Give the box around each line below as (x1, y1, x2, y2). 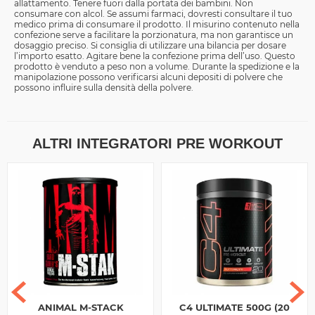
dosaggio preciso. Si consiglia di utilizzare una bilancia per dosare (14, 40, 286, 51)
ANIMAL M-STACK (37, 302, 124, 314)
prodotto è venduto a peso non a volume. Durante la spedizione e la (14, 61, 300, 72)
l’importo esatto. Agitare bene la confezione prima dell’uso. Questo (14, 51, 295, 62)
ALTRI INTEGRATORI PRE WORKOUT (32, 136, 283, 152)
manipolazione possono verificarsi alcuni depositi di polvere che (14, 72, 283, 83)
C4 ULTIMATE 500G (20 (179, 302, 290, 314)
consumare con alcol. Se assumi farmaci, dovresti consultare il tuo (14, 8, 292, 20)
